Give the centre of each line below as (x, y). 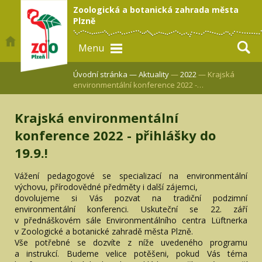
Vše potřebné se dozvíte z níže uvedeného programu (131, 242)
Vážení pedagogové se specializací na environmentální (131, 175)
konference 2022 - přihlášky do (115, 135)
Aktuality (154, 74)
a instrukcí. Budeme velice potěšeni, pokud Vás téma (131, 253)
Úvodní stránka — (105, 74)
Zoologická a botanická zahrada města (156, 10)
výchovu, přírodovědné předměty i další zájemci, (106, 187)
